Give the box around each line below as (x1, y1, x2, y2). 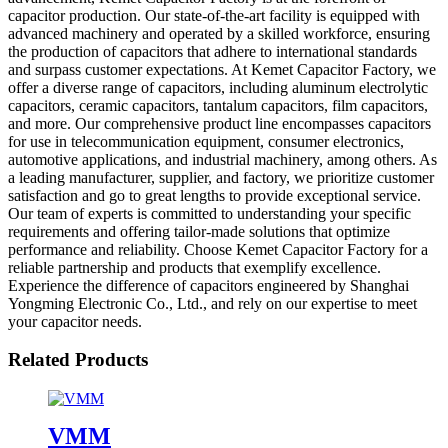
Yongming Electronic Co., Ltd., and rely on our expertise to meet (8, 294, 417, 312)
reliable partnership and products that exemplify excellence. (8, 258, 381, 276)
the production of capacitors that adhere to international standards (8, 42, 417, 60)
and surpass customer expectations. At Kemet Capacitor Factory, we (8, 60, 436, 78)
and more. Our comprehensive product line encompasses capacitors (8, 114, 431, 132)
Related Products (8, 349, 148, 371)
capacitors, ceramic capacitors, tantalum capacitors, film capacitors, (8, 96, 428, 114)
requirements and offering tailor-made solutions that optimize (8, 222, 390, 240)
